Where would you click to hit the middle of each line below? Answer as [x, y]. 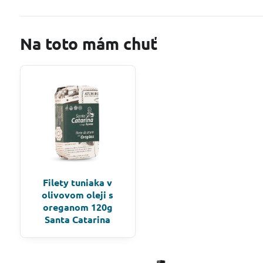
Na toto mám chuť [88, 43]
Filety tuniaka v [78, 182]
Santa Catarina [78, 219]
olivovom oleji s [78, 194]
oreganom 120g [77, 207]
